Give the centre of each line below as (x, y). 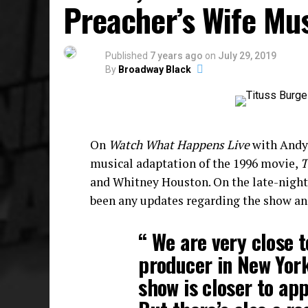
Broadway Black (155, 69)
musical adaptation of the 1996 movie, (195, 163)
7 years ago (176, 56)
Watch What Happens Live (179, 145)
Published (126, 56)
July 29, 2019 (247, 56)
